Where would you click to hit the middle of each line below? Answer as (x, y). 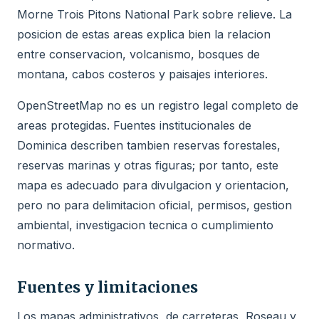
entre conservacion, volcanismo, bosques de (138, 54)
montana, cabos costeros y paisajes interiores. (142, 74)
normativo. (46, 245)
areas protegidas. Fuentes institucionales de (134, 125)
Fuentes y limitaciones (108, 287)
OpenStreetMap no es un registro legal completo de (158, 105)
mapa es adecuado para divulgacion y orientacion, (153, 185)
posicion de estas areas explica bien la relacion (144, 34)
